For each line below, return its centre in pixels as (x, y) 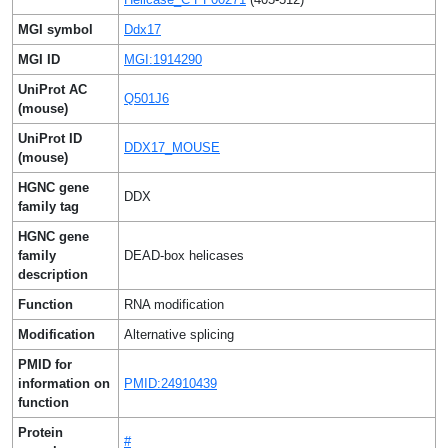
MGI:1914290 (163, 59)
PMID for (45, 364)
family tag (48, 206)
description (53, 274)
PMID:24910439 (170, 383)
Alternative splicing (179, 334)
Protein (40, 432)
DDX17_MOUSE (172, 147)
